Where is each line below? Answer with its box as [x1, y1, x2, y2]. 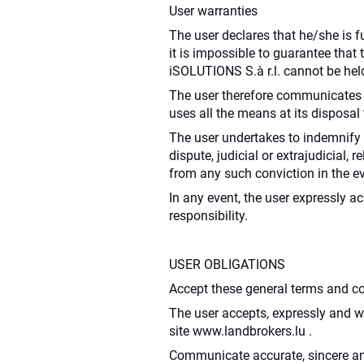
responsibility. [169, 207, 248, 223]
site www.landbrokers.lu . [169, 323, 312, 339]
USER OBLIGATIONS [169, 256, 285, 272]
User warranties [169, 2, 258, 19]
